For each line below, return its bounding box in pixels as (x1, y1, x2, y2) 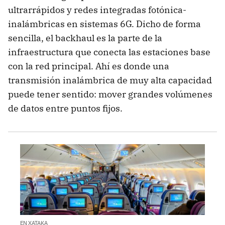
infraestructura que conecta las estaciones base (8, 46, 210, 58)
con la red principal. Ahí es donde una (8, 60, 169, 72)
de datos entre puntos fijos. (8, 102, 123, 115)
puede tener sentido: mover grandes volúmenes (8, 88, 212, 100)
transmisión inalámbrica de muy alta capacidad (8, 74, 212, 86)
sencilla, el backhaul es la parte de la (8, 32, 162, 44)
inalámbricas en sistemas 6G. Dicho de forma (8, 18, 201, 30)
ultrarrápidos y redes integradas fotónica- (8, 4, 186, 16)
